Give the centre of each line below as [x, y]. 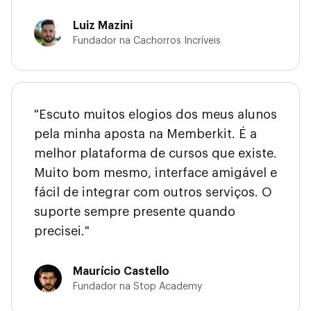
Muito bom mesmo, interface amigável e [155, 173]
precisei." [62, 232]
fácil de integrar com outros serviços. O [153, 193]
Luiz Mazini [103, 26]
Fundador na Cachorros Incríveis [147, 41]
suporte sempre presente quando [135, 212]
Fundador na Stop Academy [137, 287]
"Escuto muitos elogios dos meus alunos [155, 115]
